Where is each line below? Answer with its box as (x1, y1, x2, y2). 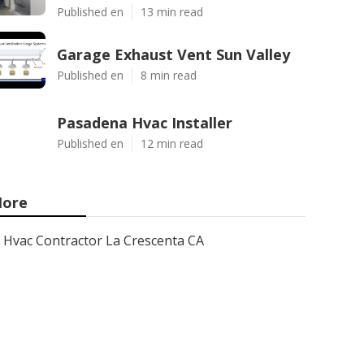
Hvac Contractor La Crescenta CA (3, 232, 204, 249)
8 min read (141, 67, 197, 83)
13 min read (141, 4, 203, 19)
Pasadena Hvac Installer (57, 113, 232, 132)
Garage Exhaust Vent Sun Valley (57, 45, 290, 64)
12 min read (141, 136, 203, 151)
